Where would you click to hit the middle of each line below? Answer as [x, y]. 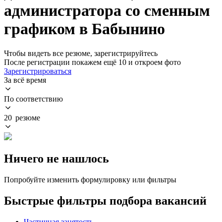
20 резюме [22, 117]
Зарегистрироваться [38, 71]
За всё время [25, 80]
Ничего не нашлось [56, 158]
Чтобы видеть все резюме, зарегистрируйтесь [81, 53]
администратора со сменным [107, 11]
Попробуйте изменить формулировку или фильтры [90, 179]
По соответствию [33, 99]
